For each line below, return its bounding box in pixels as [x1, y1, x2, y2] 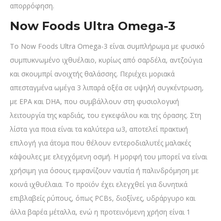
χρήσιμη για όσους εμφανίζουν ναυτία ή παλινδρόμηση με [10, 166, 199, 176]
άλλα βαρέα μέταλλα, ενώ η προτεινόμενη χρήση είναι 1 [10, 207, 190, 217]
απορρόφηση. [10, 1, 54, 11]
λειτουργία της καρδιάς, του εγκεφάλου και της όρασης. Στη [10, 110, 201, 120]
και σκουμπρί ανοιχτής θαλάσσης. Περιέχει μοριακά [10, 69, 175, 79]
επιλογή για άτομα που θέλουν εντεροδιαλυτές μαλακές [10, 138, 191, 148]
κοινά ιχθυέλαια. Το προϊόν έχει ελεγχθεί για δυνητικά [10, 180, 187, 189]
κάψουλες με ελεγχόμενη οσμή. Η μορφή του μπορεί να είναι [10, 152, 207, 162]
